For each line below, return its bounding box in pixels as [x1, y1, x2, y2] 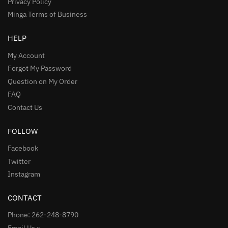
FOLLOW [8, 126, 38, 136]
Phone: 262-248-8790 [8, 210, 78, 220]
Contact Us [8, 102, 42, 112]
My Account [8, 50, 45, 60]
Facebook [8, 144, 38, 153]
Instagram [8, 169, 40, 179]
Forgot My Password [8, 64, 72, 73]
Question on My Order [8, 76, 77, 86]
